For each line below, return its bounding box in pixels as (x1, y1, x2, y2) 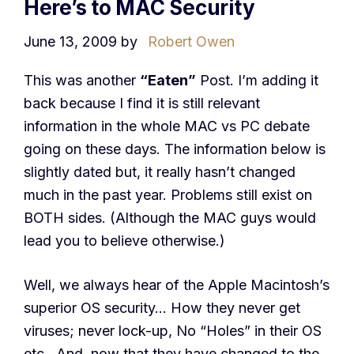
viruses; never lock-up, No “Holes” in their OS (24, 322, 322, 340)
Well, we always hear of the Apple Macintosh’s (24, 277, 330, 294)
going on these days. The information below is (24, 141, 326, 158)
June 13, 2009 (24, 33, 117, 50)
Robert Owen (148, 33, 235, 50)
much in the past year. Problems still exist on (24, 186, 312, 204)
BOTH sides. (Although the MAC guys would (24, 209, 316, 227)
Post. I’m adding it (196, 72, 318, 89)
